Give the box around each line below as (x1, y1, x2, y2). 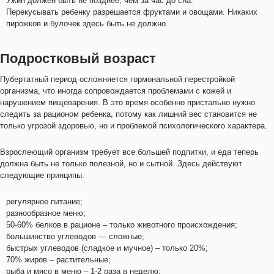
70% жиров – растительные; (6, 255, 111, 264)
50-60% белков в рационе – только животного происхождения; (6, 220, 237, 229)
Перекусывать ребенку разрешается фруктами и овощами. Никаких (6, 7, 257, 17)
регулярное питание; (6, 197, 83, 206)
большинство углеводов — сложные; (6, 232, 144, 241)
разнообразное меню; (6, 209, 86, 218)
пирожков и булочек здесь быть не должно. (6, 19, 168, 28)
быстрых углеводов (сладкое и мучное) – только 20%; (6, 243, 208, 253)
